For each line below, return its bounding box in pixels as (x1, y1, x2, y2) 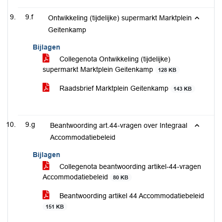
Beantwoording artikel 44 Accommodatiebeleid (57, 192, 204, 200)
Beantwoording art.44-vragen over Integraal (50, 121, 187, 129)
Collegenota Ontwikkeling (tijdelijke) (57, 55, 170, 63)
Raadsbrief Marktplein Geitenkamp (57, 84, 170, 92)
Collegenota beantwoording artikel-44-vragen (57, 163, 201, 170)
